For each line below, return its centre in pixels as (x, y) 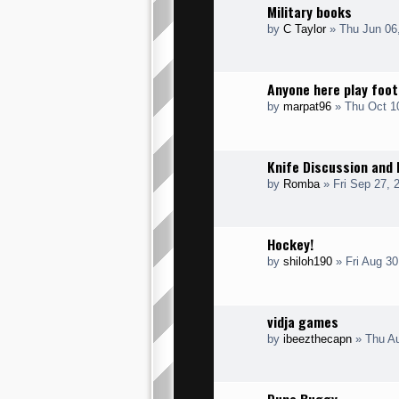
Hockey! (290, 244)
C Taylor (305, 29)
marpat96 (307, 106)
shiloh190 (308, 261)
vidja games (303, 322)
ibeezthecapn (318, 339)
